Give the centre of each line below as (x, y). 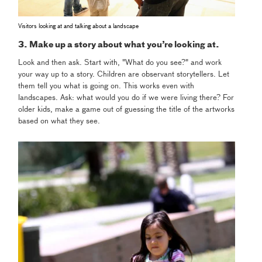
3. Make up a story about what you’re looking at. (119, 45)
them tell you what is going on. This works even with (106, 86)
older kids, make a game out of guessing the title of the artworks (127, 109)
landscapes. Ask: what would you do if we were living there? (121, 98)
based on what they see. (59, 121)
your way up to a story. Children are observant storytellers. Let (124, 74)
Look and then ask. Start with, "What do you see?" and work (120, 63)
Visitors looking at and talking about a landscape (79, 26)
